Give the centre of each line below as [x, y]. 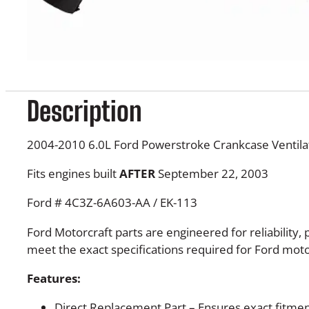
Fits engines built [73, 174]
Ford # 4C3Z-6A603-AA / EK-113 [112, 203]
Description [84, 111]
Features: [53, 278]
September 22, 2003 [211, 174]
